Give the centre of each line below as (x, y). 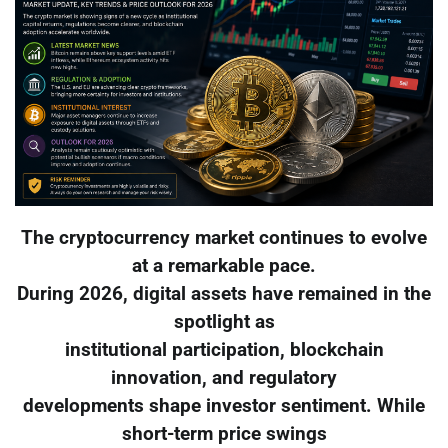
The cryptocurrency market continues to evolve (224, 238)
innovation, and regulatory (224, 378)
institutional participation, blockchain (224, 350)
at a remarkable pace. (224, 266)
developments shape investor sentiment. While (224, 406)
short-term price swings (224, 434)
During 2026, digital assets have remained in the (224, 294)
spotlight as (224, 322)
